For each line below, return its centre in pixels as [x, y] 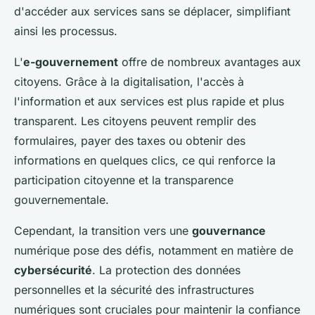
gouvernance [229, 231]
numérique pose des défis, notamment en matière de [154, 251]
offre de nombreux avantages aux [210, 62]
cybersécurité [53, 270]
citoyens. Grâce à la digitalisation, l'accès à [129, 82]
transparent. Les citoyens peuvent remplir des [135, 121]
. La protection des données [166, 270]
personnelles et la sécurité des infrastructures [134, 290]
